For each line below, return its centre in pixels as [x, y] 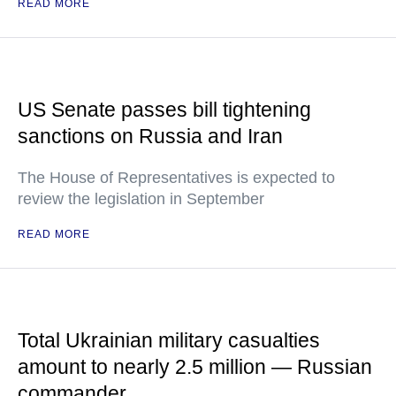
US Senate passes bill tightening [164, 110]
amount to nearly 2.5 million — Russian [195, 367]
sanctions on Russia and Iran [150, 137]
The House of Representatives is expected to [176, 178]
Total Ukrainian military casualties [169, 341]
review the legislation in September [141, 199]
